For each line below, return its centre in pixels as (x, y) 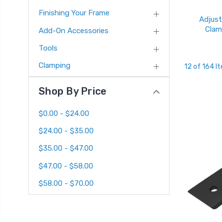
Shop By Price (73, 91)
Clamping (55, 66)
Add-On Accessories (74, 30)
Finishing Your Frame (74, 13)
